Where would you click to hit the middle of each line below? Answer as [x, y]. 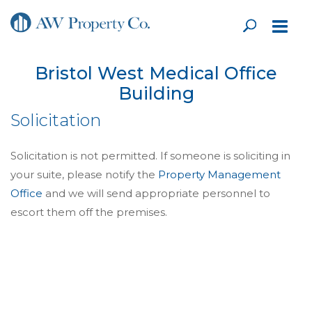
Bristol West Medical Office [156, 73]
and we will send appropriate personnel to [156, 193]
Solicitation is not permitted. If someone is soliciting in [150, 156]
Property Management [219, 174]
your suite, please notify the [84, 174]
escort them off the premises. [89, 212]
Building [156, 93]
